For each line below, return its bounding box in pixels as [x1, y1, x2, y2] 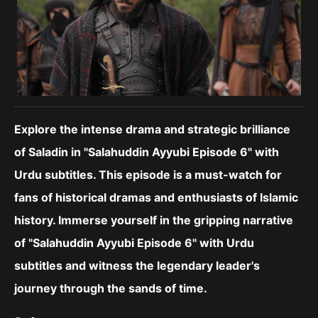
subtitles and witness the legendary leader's [14, 258, 260, 273]
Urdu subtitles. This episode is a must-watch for [14, 168, 282, 182]
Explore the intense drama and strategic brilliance [14, 122, 290, 137]
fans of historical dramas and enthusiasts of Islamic [14, 190, 298, 205]
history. [14, 213, 58, 228]
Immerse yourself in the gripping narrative [58, 213, 293, 228]
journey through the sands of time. [14, 281, 207, 296]
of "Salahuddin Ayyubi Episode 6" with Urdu [14, 236, 254, 251]
